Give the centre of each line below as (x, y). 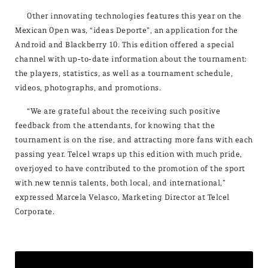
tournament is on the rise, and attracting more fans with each (134, 140)
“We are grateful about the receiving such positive (124, 111)
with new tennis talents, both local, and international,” (120, 183)
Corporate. (35, 212)
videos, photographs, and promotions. (88, 88)
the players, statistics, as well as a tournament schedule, (124, 74)
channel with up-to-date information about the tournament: (131, 59)
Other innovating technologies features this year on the (134, 16)
